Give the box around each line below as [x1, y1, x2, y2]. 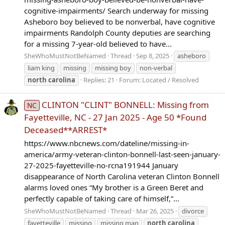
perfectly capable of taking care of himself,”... [24, 193, 179, 204]
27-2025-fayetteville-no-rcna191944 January [24, 160, 178, 171]
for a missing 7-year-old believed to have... [24, 38, 172, 49]
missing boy [95, 63, 131, 73]
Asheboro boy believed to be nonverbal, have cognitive [24, 16, 215, 27]
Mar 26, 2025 [136, 206, 174, 216]
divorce [182, 206, 204, 216]
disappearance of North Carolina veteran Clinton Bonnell [24, 171, 219, 182]
